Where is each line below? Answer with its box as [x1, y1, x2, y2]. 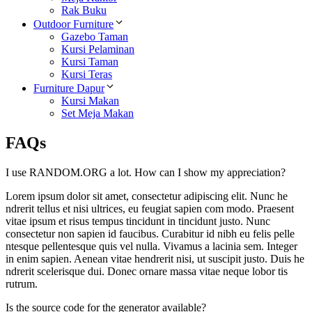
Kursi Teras [61, 68, 112, 81]
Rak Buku [61, 4, 107, 17]
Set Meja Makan [61, 107, 134, 120]
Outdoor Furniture [33, 18, 114, 31]
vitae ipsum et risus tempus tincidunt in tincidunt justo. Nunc [6, 215, 270, 228]
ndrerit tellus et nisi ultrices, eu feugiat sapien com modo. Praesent [6, 203, 294, 215]
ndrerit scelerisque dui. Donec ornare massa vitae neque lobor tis [6, 265, 288, 278]
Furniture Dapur [33, 82, 104, 95]
